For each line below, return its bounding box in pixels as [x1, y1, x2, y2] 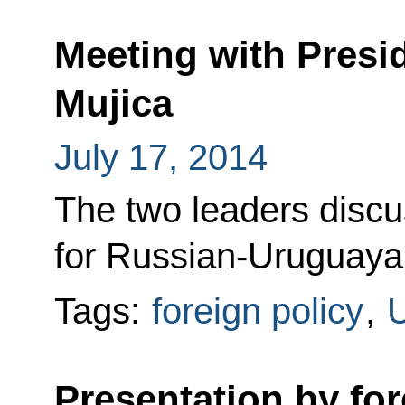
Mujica [53, 82, 173, 126]
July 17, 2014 [53, 137, 268, 177]
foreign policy [151, 290, 363, 331]
